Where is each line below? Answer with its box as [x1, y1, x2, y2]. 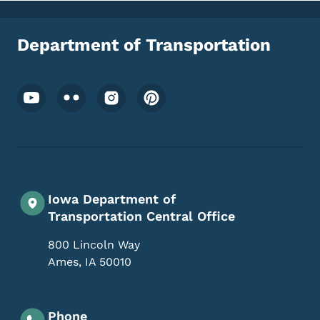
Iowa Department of [48, 191, 176, 207]
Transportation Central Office [48, 209, 235, 224]
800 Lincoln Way [48, 238, 140, 252]
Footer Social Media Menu [16, 83, 201, 101]
